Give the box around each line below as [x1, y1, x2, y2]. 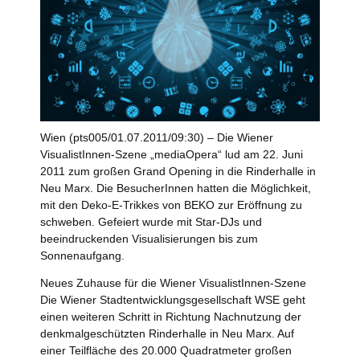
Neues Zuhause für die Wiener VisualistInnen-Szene [40, 276, 306, 290]
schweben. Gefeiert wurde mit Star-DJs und [40, 215, 262, 229]
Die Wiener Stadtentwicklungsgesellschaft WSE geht [40, 293, 305, 307]
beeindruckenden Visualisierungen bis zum [40, 232, 258, 246]
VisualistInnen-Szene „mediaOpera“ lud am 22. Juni [40, 148, 303, 162]
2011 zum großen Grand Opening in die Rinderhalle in [40, 165, 316, 178]
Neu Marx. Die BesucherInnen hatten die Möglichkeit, [40, 182, 311, 195]
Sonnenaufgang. [40, 249, 125, 263]
